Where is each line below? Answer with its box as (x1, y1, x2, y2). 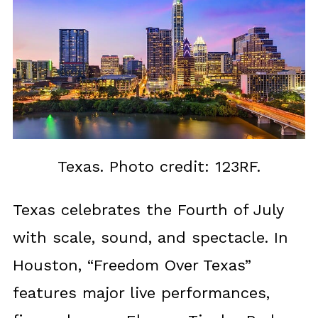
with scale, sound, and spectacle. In (12, 229, 288, 247)
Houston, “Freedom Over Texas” (12, 256, 251, 275)
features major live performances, (12, 284, 270, 302)
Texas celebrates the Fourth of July (12, 201, 283, 219)
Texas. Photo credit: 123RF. (57, 158, 261, 176)
